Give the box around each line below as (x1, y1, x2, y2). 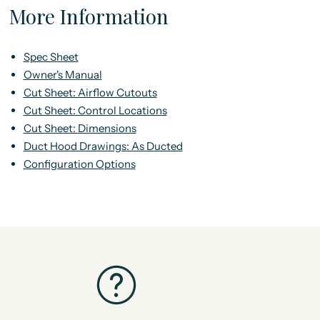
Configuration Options (23, 156, 136, 171)
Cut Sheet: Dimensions (23, 121, 136, 135)
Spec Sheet (23, 49, 79, 64)
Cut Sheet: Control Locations (23, 103, 167, 117)
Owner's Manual (23, 67, 102, 81)
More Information (9, 2, 169, 29)
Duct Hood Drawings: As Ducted (23, 139, 183, 153)
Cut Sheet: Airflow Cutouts (23, 85, 157, 99)
